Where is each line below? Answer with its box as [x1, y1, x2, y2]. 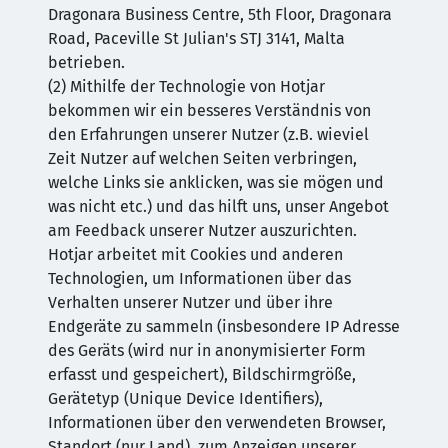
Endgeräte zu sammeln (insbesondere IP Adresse [48, 317, 400, 336]
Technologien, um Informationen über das [48, 269, 351, 288]
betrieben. [48, 53, 125, 72]
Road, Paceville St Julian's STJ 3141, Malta [48, 29, 345, 48]
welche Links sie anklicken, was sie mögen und [48, 173, 384, 192]
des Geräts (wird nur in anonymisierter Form [48, 341, 366, 360]
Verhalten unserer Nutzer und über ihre [48, 293, 333, 312]
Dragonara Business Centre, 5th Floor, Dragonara [48, 5, 392, 24]
